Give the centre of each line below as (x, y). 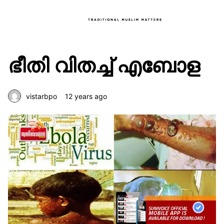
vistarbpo (41, 96)
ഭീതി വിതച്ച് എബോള (104, 65)
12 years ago (86, 96)
